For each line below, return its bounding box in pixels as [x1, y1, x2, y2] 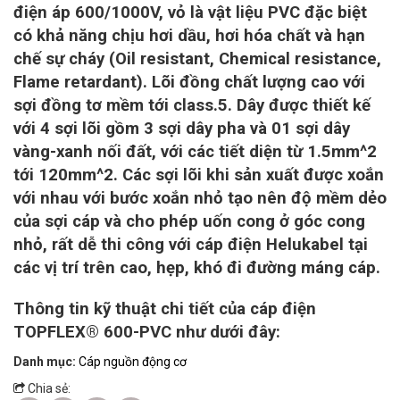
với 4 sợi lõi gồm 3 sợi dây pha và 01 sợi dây [13, 119, 350, 139]
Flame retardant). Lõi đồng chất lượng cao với [13, 72, 365, 93]
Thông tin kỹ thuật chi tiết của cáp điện [13, 299, 316, 320]
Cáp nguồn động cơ [79, 354, 187, 370]
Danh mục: [13, 354, 79, 370]
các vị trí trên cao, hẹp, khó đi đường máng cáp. [13, 258, 380, 279]
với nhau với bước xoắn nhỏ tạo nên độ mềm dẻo [13, 188, 387, 209]
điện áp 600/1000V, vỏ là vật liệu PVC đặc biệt [13, 3, 367, 23]
